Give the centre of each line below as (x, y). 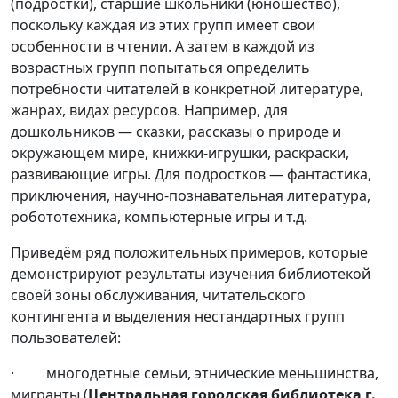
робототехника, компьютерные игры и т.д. (159, 216)
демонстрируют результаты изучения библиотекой (191, 273)
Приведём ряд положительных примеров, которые (189, 252)
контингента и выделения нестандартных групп (178, 316)
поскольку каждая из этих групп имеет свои (163, 24)
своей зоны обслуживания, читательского (158, 295)
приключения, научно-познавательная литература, (191, 195)
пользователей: (66, 337)
